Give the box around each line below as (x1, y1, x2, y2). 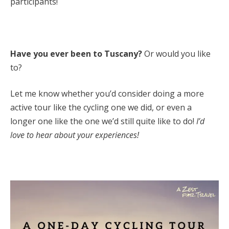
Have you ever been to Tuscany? (10, 48, 142, 59)
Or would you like (142, 48, 211, 59)
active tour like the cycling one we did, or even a (10, 101, 192, 113)
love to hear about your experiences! (10, 129, 139, 141)
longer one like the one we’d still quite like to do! (10, 115, 196, 127)
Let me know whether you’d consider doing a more (10, 87, 204, 99)
